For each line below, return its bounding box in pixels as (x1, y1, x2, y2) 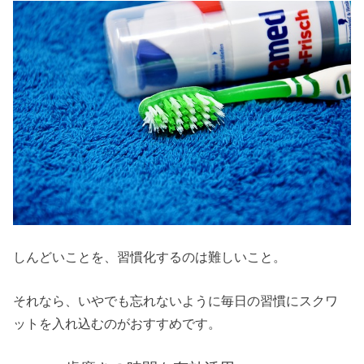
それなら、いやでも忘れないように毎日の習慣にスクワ (13, 293, 339, 309)
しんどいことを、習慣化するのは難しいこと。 (13, 249, 287, 264)
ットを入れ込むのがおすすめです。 (13, 316, 222, 331)
